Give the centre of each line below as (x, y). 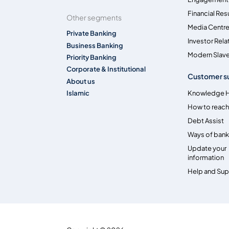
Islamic (78, 93)
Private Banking (92, 33)
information (206, 158)
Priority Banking (92, 57)
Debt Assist (206, 121)
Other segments (94, 17)
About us (81, 81)
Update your (207, 148)
